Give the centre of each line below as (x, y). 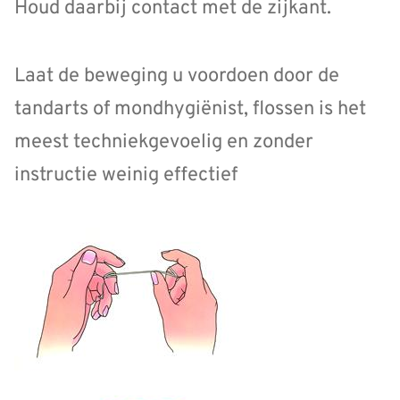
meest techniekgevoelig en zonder (164, 143)
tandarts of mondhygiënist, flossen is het (190, 110)
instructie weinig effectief (126, 176)
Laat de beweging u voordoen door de (177, 77)
